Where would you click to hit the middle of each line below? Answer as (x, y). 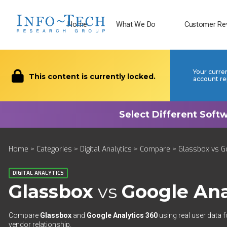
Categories (54, 149)
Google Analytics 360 (122, 215)
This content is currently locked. (91, 77)
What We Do (136, 24)
